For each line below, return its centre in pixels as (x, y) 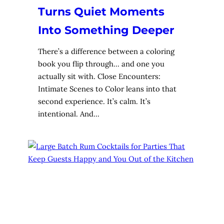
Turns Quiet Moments (101, 12)
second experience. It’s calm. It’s (94, 101)
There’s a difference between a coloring (106, 51)
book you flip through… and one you (101, 63)
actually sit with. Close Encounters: (99, 76)
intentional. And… (69, 113)
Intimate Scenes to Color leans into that (107, 88)
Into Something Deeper (106, 30)
